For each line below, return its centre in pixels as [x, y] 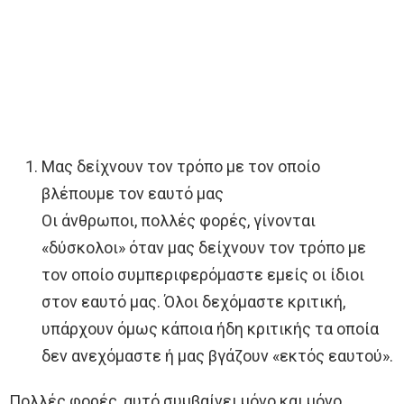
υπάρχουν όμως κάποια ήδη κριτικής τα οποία [210, 329]
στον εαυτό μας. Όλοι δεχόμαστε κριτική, [193, 302]
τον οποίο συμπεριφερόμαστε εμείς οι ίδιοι [203, 275]
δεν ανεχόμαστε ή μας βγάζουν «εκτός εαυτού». [217, 356]
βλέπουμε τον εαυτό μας [133, 194]
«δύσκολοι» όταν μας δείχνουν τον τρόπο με [204, 248]
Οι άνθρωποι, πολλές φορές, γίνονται [179, 221]
